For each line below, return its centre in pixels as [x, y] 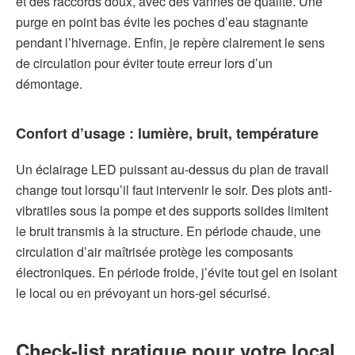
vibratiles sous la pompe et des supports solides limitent [172, 210]
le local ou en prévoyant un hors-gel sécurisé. [143, 292]
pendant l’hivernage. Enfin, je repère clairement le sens [170, 43]
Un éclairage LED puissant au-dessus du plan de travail [172, 169]
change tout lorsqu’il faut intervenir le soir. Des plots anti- [174, 189]
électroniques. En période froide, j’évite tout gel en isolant [176, 272]
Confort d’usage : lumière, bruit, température [167, 134]
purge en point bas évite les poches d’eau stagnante [162, 22]
